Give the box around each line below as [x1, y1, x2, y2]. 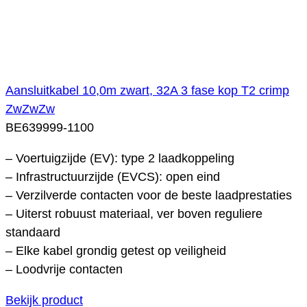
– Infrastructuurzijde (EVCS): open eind [5, 169, 220, 184]
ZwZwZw [5, 101, 55, 116]
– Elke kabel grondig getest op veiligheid [5, 243, 226, 258]
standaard [5, 225, 60, 239]
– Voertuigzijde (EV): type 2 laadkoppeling [5, 151, 234, 165]
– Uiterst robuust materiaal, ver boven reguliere [5, 206, 262, 221]
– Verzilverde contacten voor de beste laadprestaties [5, 188, 292, 202]
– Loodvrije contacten [5, 262, 123, 276]
